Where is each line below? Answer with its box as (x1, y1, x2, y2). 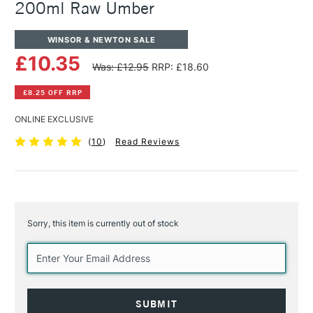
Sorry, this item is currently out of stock (27, 218, 179, 229)
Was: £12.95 (92, 61, 149, 73)
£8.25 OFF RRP (22, 87, 82, 97)
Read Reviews (115, 136, 180, 147)
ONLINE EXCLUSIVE (15, 114, 94, 125)
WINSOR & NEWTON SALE (47, 34, 156, 45)
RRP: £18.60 (152, 61, 209, 73)
